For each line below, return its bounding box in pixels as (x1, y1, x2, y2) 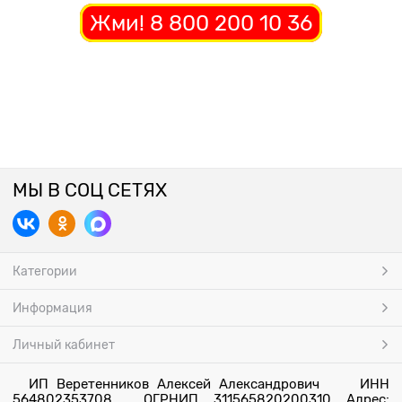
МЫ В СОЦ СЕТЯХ (13, 179, 167, 201)
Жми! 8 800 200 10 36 (90, 11, 312, 36)
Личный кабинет (13, 337, 115, 352)
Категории (13, 264, 77, 278)
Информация (13, 301, 92, 315)
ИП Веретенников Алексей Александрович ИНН (13, 377, 389, 391)
